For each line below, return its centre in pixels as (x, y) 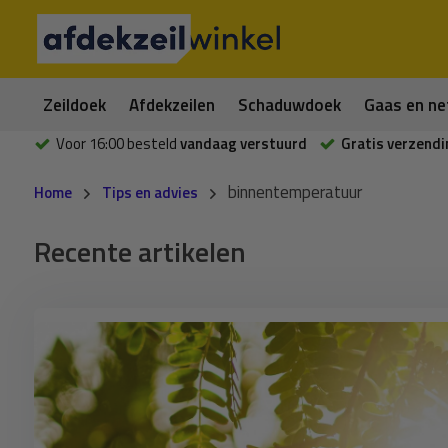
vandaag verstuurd (241, 143)
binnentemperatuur (294, 192)
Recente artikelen (139, 251)
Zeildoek (75, 104)
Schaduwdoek (290, 104)
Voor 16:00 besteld (116, 143)
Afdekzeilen (172, 104)
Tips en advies (149, 192)
